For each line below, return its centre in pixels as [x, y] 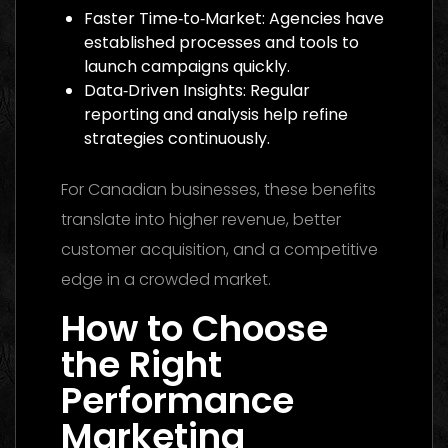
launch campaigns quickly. [187, 66]
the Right [141, 364]
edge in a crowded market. [166, 279]
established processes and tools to [221, 42]
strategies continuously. [177, 138]
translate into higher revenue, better [201, 219]
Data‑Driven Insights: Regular [197, 90]
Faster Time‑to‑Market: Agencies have [234, 18]
